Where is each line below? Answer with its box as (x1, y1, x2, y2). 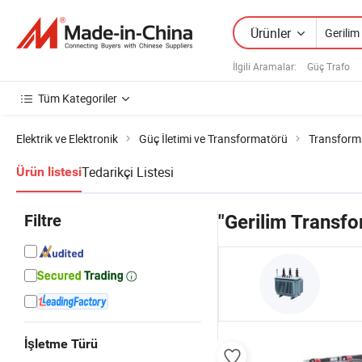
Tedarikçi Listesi (82, 163, 174, 181)
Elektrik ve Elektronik (16, 131, 118, 146)
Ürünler (250, 23, 291, 42)
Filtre (24, 211, 61, 230)
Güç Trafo (307, 59, 350, 73)
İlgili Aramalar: (233, 59, 297, 73)
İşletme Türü (24, 336, 98, 351)
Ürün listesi (16, 164, 82, 179)
